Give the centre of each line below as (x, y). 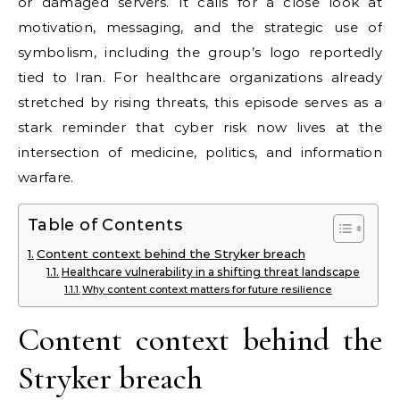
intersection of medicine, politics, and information (200, 152)
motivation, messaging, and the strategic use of (200, 27)
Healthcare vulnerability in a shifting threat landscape (210, 272)
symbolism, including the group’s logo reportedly (200, 52)
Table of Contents (105, 225)
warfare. (46, 177)
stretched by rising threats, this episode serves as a (200, 102)
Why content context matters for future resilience (207, 289)
